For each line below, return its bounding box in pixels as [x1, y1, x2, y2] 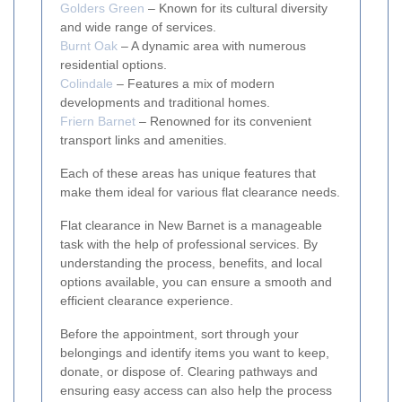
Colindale [60, 75, 113, 91]
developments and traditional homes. [60, 94, 270, 109]
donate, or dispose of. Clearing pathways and [60, 363, 318, 379]
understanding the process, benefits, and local [60, 255, 322, 270]
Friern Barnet [60, 113, 135, 128]
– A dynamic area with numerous [118, 38, 306, 53]
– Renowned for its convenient [135, 113, 311, 128]
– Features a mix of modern [113, 75, 275, 91]
